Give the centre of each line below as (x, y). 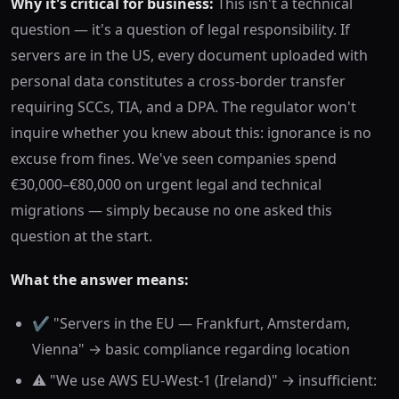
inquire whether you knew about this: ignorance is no (191, 133)
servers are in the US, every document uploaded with (189, 56)
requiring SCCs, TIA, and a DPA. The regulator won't (183, 107)
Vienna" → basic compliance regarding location (191, 350)
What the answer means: (100, 280)
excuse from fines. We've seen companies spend (174, 159)
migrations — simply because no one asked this (171, 211)
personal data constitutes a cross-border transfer (178, 81)
